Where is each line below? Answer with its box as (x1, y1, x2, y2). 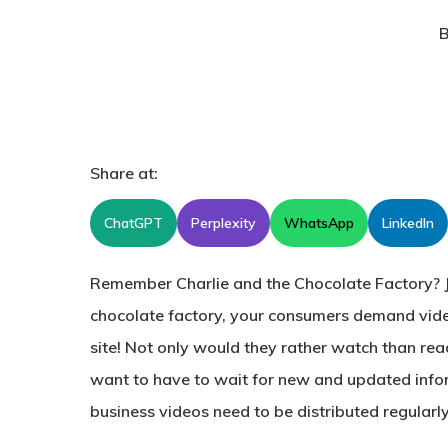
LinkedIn (382, 214, 434, 232)
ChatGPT (104, 214, 163, 232)
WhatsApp (284, 214, 354, 232)
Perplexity (191, 214, 256, 232)
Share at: (90, 163, 158, 183)
